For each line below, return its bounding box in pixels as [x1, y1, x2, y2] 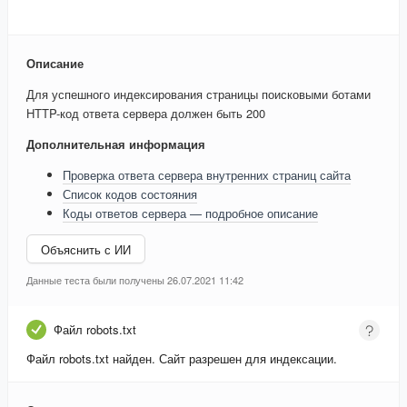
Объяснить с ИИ [41, 240, 131, 258]
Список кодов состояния [63, 185, 197, 203]
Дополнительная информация [26, 135, 205, 154]
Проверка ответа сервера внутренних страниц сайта [63, 166, 351, 184]
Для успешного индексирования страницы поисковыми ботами [26, 85, 371, 104]
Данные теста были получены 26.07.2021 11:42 [26, 273, 243, 288]
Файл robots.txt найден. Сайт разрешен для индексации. [26, 350, 337, 368]
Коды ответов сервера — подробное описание [63, 204, 318, 223]
